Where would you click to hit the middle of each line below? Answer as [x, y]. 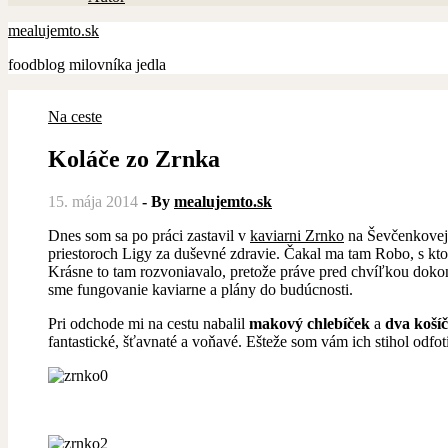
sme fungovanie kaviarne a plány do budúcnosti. [200, 289]
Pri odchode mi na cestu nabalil [148, 323]
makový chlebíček [309, 323]
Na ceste [75, 116]
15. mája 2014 [93, 201]
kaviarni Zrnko [297, 235]
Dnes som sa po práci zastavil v [155, 235]
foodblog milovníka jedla [87, 64]
